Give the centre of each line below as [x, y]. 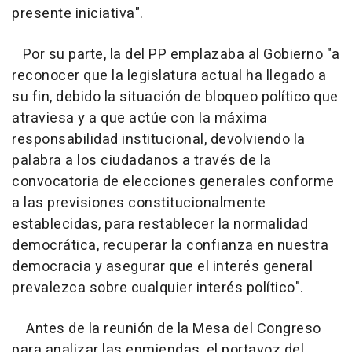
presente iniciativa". [78, 13]
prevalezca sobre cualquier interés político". [158, 288]
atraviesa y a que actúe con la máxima [140, 118]
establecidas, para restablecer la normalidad [160, 224]
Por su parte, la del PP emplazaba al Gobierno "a [176, 54]
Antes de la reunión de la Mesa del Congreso [167, 328]
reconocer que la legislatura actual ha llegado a [169, 75]
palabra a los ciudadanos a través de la [142, 160]
